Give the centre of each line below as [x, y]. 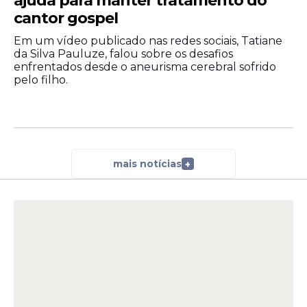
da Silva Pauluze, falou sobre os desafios [123, 54]
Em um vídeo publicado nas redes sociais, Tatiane [148, 41]
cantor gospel [66, 19]
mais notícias [147, 163]
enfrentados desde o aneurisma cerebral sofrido [145, 67]
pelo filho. [41, 80]
